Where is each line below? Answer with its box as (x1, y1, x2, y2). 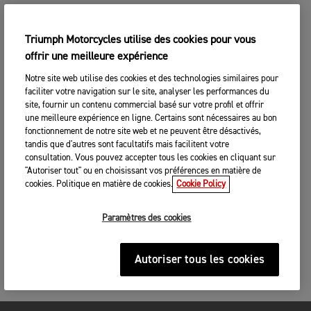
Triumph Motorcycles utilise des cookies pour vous (25, 35, 256, 46)
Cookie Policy (176, 180, 226, 189)
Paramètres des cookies (101, 214, 192, 223)
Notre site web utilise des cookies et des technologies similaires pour (25, 74, 279, 83)
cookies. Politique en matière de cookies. (25, 180, 174, 189)
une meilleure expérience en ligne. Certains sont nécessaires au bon (25, 114, 278, 123)
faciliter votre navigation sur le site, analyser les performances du (25, 87, 270, 96)
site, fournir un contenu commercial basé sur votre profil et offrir (25, 101, 264, 110)
